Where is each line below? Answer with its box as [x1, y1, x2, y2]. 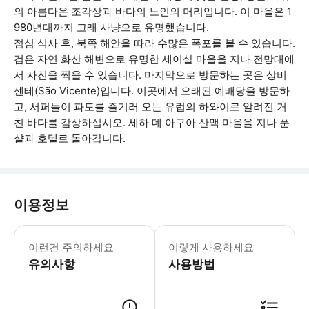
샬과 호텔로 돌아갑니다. [14, 132, 126, 145]
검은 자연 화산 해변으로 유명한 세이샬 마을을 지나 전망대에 [14, 52, 295, 66]
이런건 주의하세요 [28, 241, 114, 254]
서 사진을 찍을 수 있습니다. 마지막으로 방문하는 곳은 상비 [14, 68, 287, 81]
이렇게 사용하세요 [168, 241, 255, 254]
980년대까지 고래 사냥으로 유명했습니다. [14, 21, 209, 34]
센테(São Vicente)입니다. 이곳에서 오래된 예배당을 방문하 [14, 84, 290, 97]
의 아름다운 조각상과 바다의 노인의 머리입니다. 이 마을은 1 [14, 5, 292, 18]
